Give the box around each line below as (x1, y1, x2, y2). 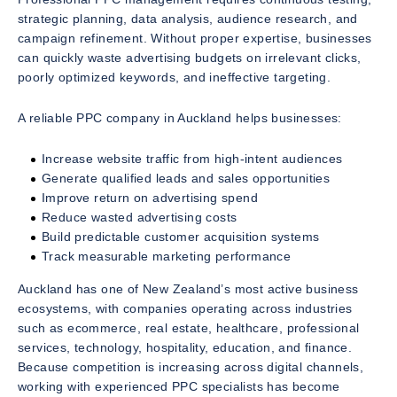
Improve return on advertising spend (42, 190, 258, 205)
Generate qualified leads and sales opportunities (42, 170, 331, 185)
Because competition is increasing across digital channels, (18, 359, 364, 374)
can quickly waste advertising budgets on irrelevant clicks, (18, 50, 362, 65)
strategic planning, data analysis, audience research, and (18, 11, 358, 26)
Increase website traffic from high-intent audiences (42, 151, 343, 166)
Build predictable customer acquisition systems (42, 229, 320, 244)
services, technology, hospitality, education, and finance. (18, 339, 353, 354)
